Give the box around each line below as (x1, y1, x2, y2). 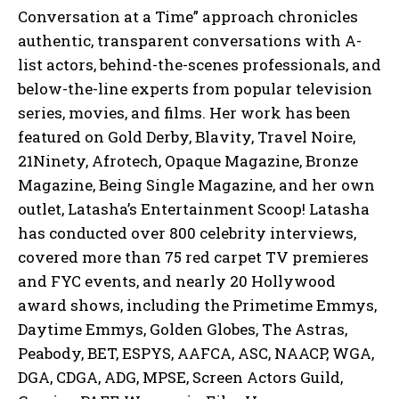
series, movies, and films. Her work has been (18, 102, 351, 123)
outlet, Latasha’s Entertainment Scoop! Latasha (18, 198, 370, 219)
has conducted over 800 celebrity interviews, (18, 222, 356, 243)
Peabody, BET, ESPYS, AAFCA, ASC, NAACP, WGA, (18, 342, 374, 363)
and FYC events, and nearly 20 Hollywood (18, 270, 336, 291)
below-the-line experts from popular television (18, 77, 372, 99)
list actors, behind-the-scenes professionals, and (18, 53, 381, 75)
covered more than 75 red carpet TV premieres (18, 246, 369, 267)
